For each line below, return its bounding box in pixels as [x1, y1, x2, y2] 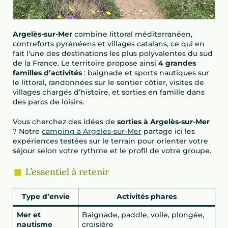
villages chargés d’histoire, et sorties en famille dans [13, 88, 205, 97]
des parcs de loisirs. [13, 97, 84, 107]
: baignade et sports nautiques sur [82, 68, 209, 78]
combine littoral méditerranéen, [72, 30, 192, 39]
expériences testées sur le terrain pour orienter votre [13, 136, 208, 146]
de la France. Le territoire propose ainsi [13, 59, 158, 68]
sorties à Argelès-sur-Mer [117, 117, 210, 127]
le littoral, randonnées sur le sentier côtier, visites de [13, 78, 204, 88]
